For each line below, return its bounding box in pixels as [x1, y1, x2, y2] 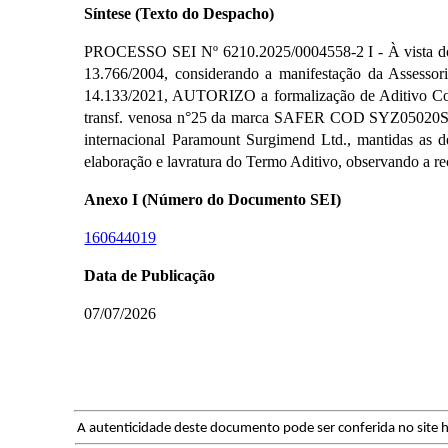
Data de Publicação [84, 266, 216, 284]
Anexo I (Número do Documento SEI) [84, 190, 342, 208]
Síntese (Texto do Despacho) [84, 4, 275, 22]
